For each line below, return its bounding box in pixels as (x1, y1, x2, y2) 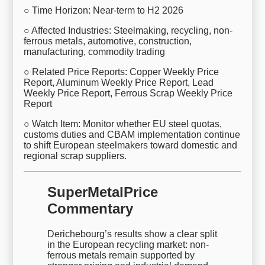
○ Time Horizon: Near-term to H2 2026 (24, 5, 184, 15)
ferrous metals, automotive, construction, (24, 35, 192, 46)
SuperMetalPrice (47, 183, 159, 200)
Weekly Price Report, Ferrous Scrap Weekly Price (24, 88, 233, 98)
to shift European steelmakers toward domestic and (24, 140, 238, 150)
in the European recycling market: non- (47, 239, 209, 250)
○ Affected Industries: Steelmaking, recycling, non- (24, 25, 233, 35)
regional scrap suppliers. (24, 150, 127, 161)
